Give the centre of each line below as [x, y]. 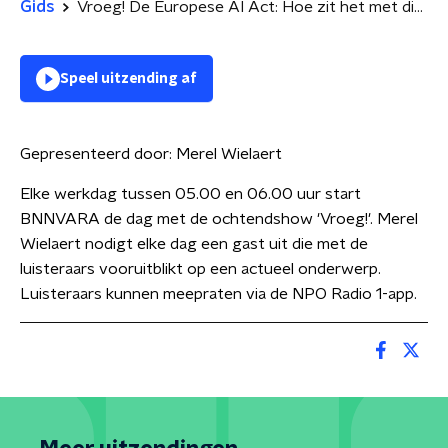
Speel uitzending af [128, 79]
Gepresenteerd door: [98, 154]
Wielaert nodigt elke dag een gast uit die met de [194, 244]
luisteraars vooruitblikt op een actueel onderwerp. [200, 269]
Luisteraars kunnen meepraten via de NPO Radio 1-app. [218, 294]
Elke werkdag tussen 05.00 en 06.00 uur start [190, 194]
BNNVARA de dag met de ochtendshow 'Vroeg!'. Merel [219, 219]
